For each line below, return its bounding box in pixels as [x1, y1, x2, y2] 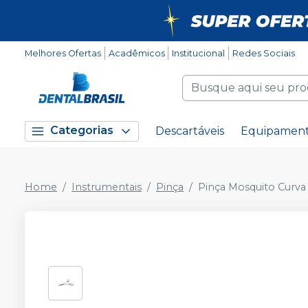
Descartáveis [155, 124, 224, 137]
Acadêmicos [108, 48, 165, 58]
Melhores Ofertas [25, 48, 101, 58]
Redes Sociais [232, 48, 295, 58]
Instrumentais [71, 181, 142, 193]
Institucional [172, 48, 225, 58]
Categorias [50, 124, 113, 137]
